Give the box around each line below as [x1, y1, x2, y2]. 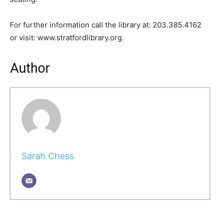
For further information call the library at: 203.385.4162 [10, 20, 201, 29]
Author [10, 60, 50, 76]
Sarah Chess [21, 151, 74, 162]
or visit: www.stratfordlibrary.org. [10, 32, 124, 42]
